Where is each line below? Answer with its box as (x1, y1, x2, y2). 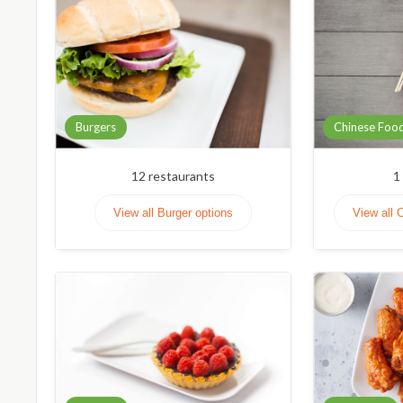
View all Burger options (113, 206, 234, 220)
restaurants (146, 168, 216, 184)
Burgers (76, 120, 116, 135)
